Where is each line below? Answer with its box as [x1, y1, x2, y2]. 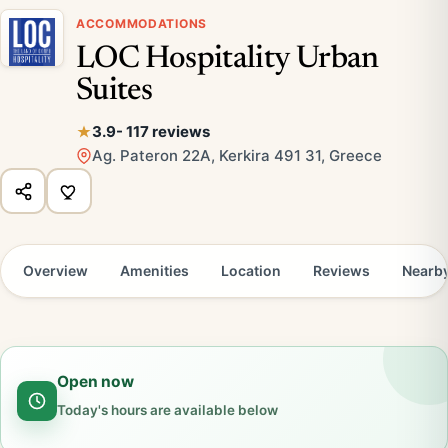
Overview [23, 262, 88, 279]
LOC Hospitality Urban [76, 44, 379, 75]
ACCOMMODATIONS [76, 16, 208, 31]
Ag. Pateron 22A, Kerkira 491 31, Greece [92, 146, 382, 165]
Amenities [120, 262, 189, 279]
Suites [76, 76, 153, 107]
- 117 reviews [116, 122, 210, 141]
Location [221, 262, 281, 279]
